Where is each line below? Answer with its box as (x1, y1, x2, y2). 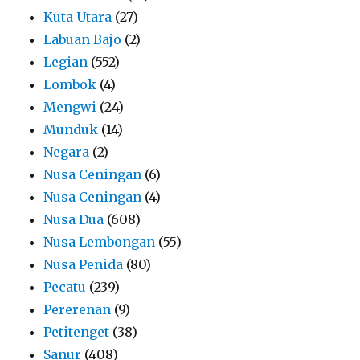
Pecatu (43, 279, 87, 296)
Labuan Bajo (43, 31, 122, 48)
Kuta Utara (43, 9, 112, 26)
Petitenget (43, 324, 110, 341)
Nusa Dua (43, 211, 104, 228)
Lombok (43, 76, 97, 93)
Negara (43, 144, 90, 161)
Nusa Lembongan (43, 234, 156, 251)
